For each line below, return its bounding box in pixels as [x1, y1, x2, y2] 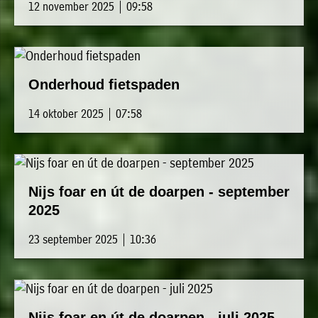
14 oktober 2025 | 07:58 [28, 106, 142, 121]
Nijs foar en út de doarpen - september [28, 184, 290, 200]
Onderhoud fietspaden [28, 77, 180, 93]
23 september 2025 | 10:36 [28, 231, 156, 247]
